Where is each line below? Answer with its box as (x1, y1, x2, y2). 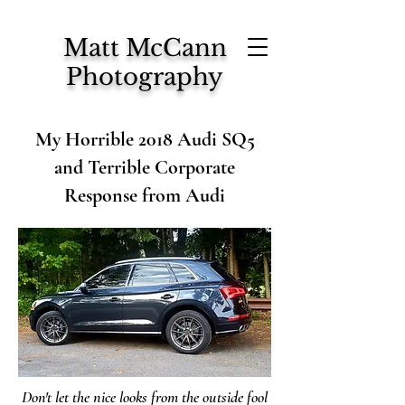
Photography (66, 62, 223, 91)
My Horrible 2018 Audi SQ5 (34, 127, 255, 151)
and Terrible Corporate (54, 155, 235, 179)
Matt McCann (62, 33, 227, 62)
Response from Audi (64, 184, 225, 207)
